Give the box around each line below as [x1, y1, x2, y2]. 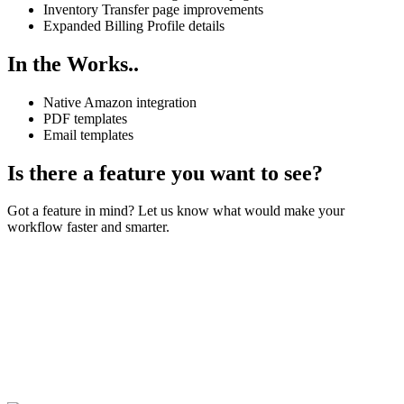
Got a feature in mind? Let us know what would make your [7, 203, 344, 219]
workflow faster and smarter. [7, 219, 170, 235]
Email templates [43, 126, 133, 142]
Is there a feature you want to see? [7, 161, 323, 185]
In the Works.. [7, 51, 139, 76]
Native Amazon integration [43, 94, 197, 110]
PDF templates [43, 110, 127, 126]
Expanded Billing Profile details [43, 17, 225, 33]
